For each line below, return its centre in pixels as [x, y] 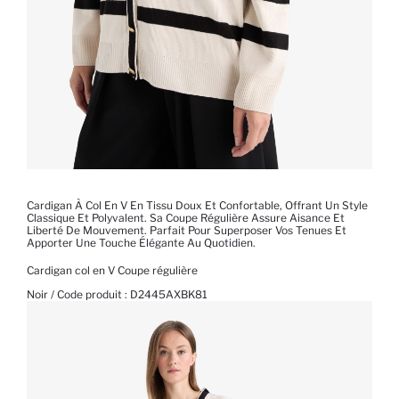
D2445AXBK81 [169, 295]
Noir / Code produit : [78, 295]
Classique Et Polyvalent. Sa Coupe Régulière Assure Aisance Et [186, 218]
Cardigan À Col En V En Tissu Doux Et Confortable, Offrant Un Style [197, 206]
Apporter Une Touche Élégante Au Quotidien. [141, 243]
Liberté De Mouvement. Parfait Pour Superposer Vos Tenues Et [187, 231]
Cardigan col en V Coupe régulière [112, 271]
